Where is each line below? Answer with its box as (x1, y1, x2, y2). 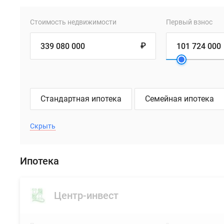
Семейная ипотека (145, 94, 214, 103)
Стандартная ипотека (40, 94, 121, 103)
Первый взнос (165, 18, 212, 26)
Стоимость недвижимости (30, 18, 116, 26)
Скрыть (30, 122, 55, 130)
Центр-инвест (54, 189, 118, 201)
